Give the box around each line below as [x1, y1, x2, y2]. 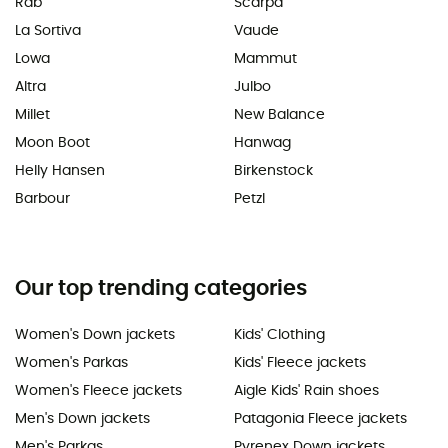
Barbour [15, 191, 70, 206]
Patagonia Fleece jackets [234, 411, 407, 426]
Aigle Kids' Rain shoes [234, 383, 379, 398]
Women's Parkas [15, 355, 128, 370]
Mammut [234, 51, 297, 66]
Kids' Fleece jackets [234, 355, 366, 370]
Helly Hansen [15, 163, 105, 178]
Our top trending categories [15, 277, 307, 299]
